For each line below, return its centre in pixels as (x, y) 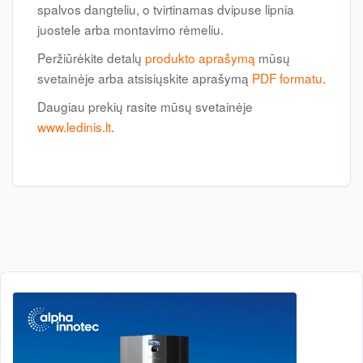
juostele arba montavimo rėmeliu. (130, 29)
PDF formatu (287, 78)
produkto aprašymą (200, 58)
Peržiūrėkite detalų (91, 58)
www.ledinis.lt (74, 126)
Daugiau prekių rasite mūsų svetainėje (145, 106)
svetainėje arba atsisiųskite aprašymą (145, 78)
